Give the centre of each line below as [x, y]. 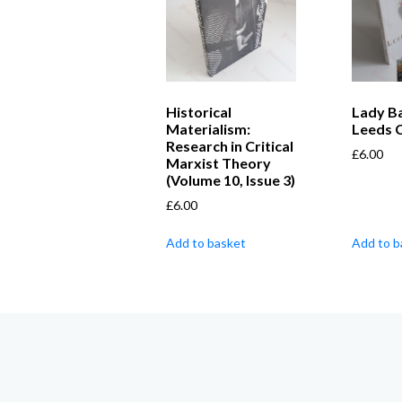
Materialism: [208, 129]
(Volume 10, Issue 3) [231, 180]
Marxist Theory [218, 163]
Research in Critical [230, 146]
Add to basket [206, 243]
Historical [199, 112]
